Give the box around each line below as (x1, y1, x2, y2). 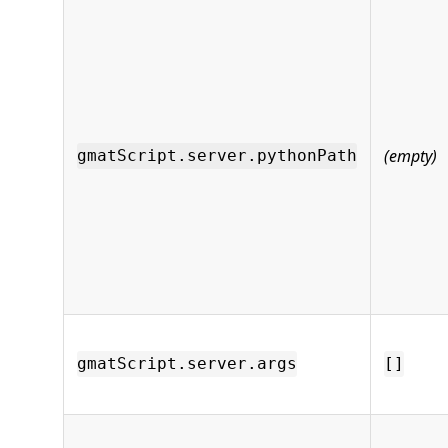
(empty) (384, 144, 437, 167)
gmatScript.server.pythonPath (77, 146, 357, 166)
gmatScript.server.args (77, 354, 297, 374)
